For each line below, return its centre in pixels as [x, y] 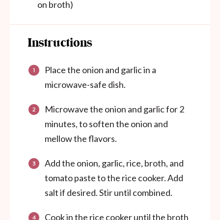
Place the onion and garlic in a [100, 69]
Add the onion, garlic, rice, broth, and [114, 163]
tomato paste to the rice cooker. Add [114, 178]
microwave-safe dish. [85, 84]
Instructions [60, 43]
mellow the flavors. [81, 138]
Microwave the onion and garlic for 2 [114, 109]
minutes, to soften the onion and [106, 124]
